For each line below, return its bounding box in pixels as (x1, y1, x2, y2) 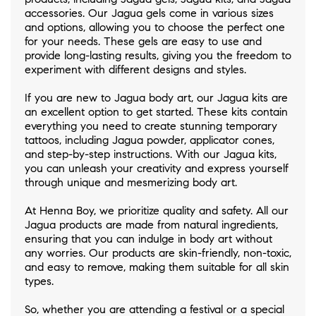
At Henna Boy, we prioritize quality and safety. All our (25, 204, 288, 218)
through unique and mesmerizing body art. (25, 176, 237, 190)
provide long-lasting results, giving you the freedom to (25, 49, 291, 63)
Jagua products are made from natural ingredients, (25, 218, 278, 232)
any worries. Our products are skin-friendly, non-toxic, (25, 246, 291, 260)
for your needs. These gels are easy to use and (25, 35, 262, 49)
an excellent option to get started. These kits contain (25, 105, 288, 119)
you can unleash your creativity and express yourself (25, 162, 288, 176)
